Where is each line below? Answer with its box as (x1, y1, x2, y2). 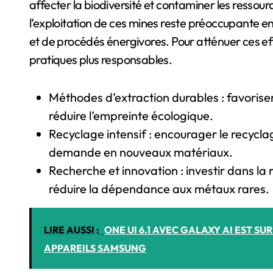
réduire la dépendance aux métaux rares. (49, 181, 269, 197)
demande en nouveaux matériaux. (49, 144, 233, 160)
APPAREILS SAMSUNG (44, 242, 146, 255)
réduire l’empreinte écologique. (49, 108, 213, 124)
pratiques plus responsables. (29, 52, 172, 68)
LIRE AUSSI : (44, 224, 99, 236)
